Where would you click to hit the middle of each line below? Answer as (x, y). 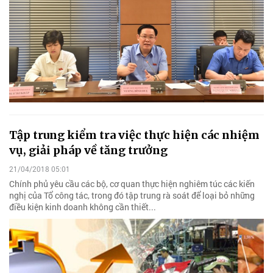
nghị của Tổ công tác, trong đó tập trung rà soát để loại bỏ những (132, 196)
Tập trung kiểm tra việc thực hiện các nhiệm (134, 135)
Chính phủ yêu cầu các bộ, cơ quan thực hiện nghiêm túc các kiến (132, 184)
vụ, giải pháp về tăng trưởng (88, 151)
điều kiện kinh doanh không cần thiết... (83, 207)
